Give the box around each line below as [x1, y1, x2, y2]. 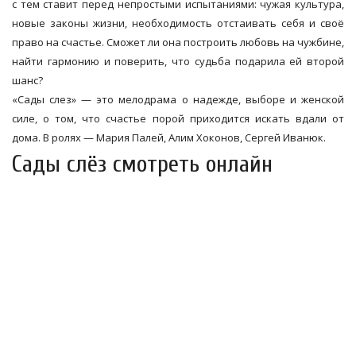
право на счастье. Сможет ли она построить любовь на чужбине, [12, 35, 344, 50]
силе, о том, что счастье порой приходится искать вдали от [12, 111, 344, 126]
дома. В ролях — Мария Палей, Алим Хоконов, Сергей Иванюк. [12, 130, 326, 145]
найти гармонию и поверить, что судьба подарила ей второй [12, 54, 344, 69]
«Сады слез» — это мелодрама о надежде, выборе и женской [12, 92, 344, 107]
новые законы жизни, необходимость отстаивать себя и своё [12, 16, 344, 31]
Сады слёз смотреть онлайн [12, 150, 273, 179]
